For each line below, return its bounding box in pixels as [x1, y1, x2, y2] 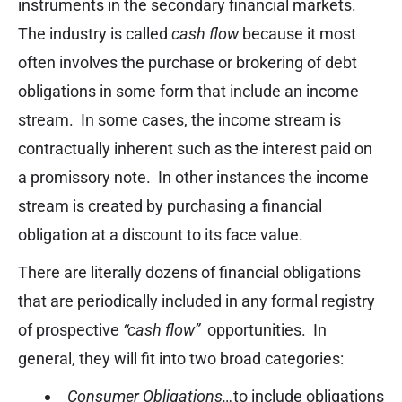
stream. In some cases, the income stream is [18, 110, 341, 130]
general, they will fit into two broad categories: [18, 349, 344, 369]
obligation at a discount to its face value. [18, 225, 303, 245]
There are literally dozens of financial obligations [18, 263, 361, 283]
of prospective [18, 320, 123, 340]
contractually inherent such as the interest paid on [18, 139, 372, 159]
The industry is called [18, 24, 171, 44]
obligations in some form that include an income [18, 82, 359, 101]
